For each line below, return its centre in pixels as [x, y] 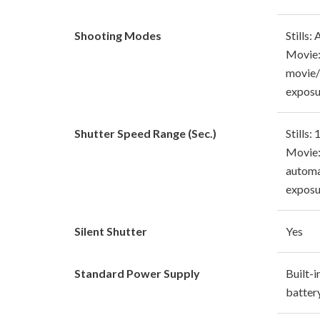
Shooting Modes [118, 35]
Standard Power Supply [137, 273]
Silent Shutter [111, 231]
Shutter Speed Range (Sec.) [145, 133]
